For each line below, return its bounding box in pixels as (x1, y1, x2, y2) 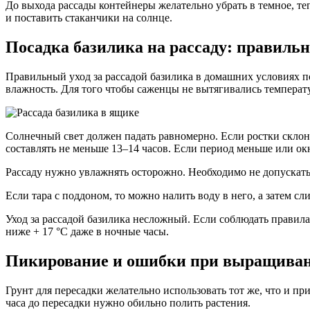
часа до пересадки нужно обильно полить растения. (6, 296, 250, 309)
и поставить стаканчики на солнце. (6, 12, 172, 24)
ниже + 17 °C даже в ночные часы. (6, 226, 169, 238)
